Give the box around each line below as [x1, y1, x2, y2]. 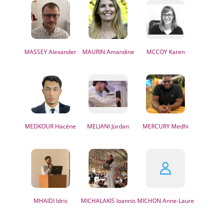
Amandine [105, 48, 134, 56]
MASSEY [24, 48, 48, 56]
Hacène [54, 122, 76, 130]
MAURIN [82, 48, 105, 56]
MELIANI [87, 122, 110, 130]
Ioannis [114, 197, 136, 205]
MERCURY [143, 122, 170, 130]
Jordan [110, 122, 129, 130]
